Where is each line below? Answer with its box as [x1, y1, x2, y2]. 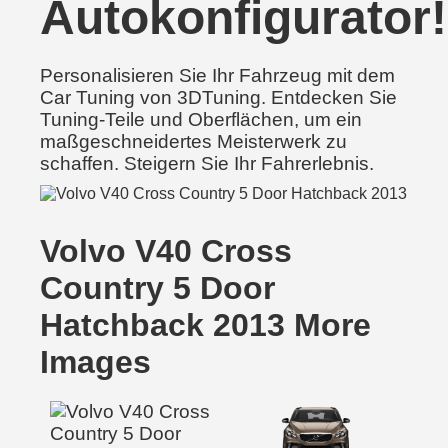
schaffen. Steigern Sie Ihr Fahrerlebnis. [40, 153, 374, 174]
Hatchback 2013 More [40, 307, 371, 343]
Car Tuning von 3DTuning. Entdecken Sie [40, 87, 397, 108]
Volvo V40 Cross [40, 233, 292, 269]
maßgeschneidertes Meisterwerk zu [40, 131, 347, 152]
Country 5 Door [40, 270, 275, 306]
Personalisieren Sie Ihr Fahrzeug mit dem [40, 65, 395, 86]
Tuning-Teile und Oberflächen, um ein [40, 109, 362, 130]
